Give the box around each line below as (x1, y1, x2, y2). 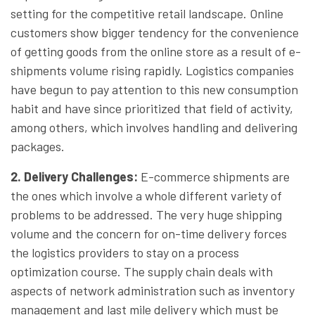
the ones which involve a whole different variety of (11, 187, 282, 203)
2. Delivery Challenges (11, 168, 134, 184)
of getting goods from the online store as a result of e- (11, 43, 301, 59)
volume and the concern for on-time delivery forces (11, 225, 287, 241)
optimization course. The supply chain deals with (11, 263, 273, 279)
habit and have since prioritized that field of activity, (11, 100, 293, 116)
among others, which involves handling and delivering (11, 119, 297, 135)
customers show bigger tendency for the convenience (11, 24, 299, 40)
